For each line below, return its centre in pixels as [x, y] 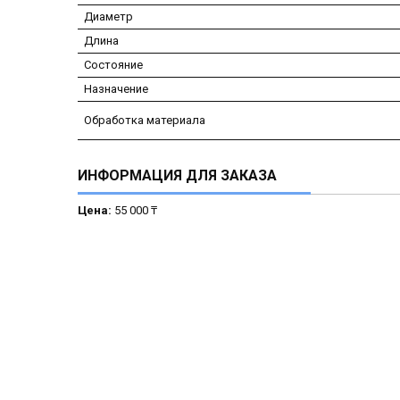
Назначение [116, 89]
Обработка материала [145, 121]
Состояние [113, 65]
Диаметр [108, 17]
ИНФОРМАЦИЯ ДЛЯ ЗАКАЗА [177, 176]
